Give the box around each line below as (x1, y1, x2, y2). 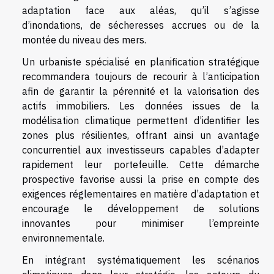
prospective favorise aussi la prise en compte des (22, 173, 259, 186)
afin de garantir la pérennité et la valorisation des (22, 85, 259, 98)
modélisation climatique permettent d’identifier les (22, 114, 259, 127)
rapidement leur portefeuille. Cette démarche (22, 158, 259, 171)
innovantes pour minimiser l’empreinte (22, 217, 259, 230)
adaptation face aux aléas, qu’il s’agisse (22, 4, 259, 17)
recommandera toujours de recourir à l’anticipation (22, 70, 259, 83)
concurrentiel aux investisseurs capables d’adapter (22, 144, 259, 157)
